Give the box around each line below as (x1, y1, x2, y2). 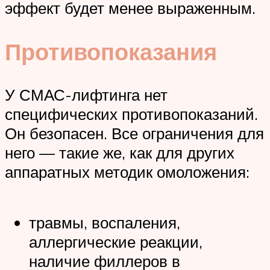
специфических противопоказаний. (5, 104, 258, 124)
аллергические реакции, (29, 231, 202, 251)
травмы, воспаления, (29, 212, 180, 232)
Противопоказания (5, 36, 217, 66)
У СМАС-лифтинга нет (5, 85, 168, 105)
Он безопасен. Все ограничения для (5, 124, 264, 143)
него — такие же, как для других (5, 143, 234, 163)
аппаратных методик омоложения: (5, 162, 250, 182)
